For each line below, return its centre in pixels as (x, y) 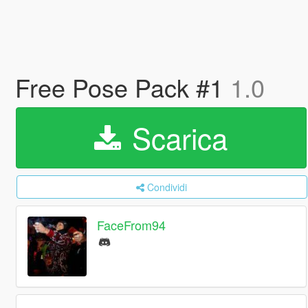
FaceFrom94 (132, 225)
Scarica (176, 137)
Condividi (167, 187)
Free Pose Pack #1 (122, 87)
